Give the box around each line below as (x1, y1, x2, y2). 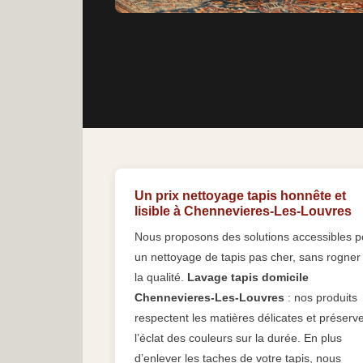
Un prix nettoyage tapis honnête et (135, 189, 346, 203)
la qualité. (135, 271, 187, 284)
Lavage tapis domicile (187, 271, 309, 284)
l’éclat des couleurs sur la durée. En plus (135, 331, 342, 345)
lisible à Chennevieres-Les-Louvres (135, 204, 352, 219)
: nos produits (284, 291, 357, 305)
